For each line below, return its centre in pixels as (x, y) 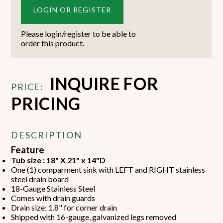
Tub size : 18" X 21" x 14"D (59, 160)
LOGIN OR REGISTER (72, 9)
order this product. (53, 43)
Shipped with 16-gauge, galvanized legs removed (94, 217)
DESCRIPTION (47, 135)
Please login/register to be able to (79, 33)
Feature (28, 150)
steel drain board (40, 179)
